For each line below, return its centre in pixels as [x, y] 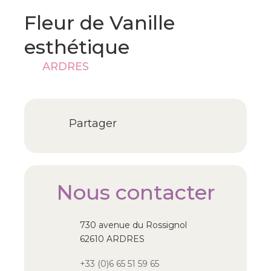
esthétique [77, 47]
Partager [93, 123]
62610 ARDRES [112, 239]
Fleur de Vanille [100, 23]
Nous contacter [135, 192]
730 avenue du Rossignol [133, 225]
